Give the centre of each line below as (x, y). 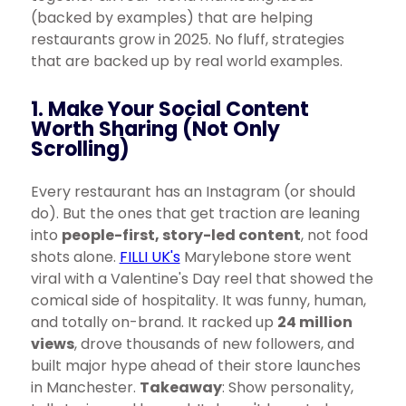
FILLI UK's (150, 257)
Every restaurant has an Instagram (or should (193, 192)
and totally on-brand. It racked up (154, 322)
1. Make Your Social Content (169, 109)
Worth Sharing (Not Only (155, 129)
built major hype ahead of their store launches (195, 366)
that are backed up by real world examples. (186, 61)
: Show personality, (287, 387)
